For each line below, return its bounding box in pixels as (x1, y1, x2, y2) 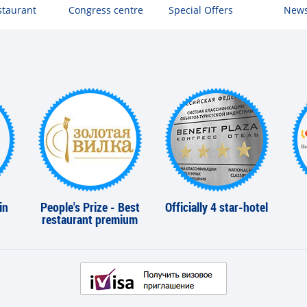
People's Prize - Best (40, 199, 140, 216)
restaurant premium (42, 211, 138, 228)
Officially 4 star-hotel (165, 199, 269, 216)
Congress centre (69, 3, 144, 17)
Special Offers (169, 3, 234, 17)
